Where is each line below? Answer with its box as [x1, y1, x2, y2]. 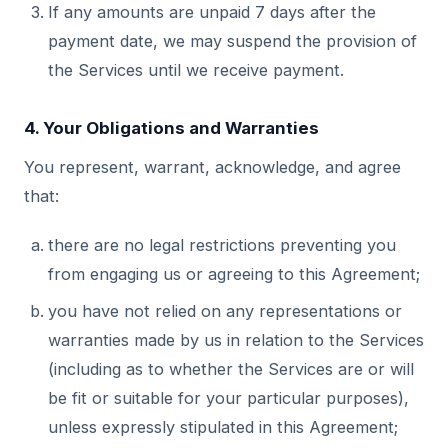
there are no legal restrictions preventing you [48, 235, 396, 255]
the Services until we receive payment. [48, 60, 344, 80]
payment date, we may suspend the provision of [48, 31, 417, 51]
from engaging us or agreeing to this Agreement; [48, 264, 420, 284]
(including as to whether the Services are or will [48, 359, 414, 379]
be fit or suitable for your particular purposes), [48, 388, 409, 408]
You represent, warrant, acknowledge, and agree [24, 157, 401, 177]
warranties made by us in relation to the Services [48, 330, 424, 350]
